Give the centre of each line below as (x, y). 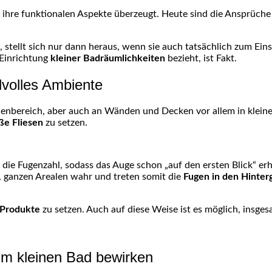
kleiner (67, 59)
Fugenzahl (39, 165)
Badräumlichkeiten (124, 59)
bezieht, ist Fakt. (201, 59)
